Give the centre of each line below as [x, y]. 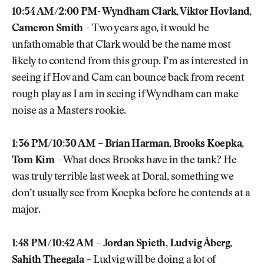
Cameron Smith [47, 29]
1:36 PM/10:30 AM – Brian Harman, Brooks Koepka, [128, 145]
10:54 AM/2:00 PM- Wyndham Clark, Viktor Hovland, [132, 12]
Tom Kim [33, 161]
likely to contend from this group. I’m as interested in [130, 62]
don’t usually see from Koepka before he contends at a [131, 194]
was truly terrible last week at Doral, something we [123, 178]
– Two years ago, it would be [146, 29]
